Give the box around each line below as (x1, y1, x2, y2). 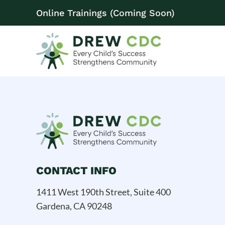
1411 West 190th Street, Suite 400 (36, 186, 171, 197)
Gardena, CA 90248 (36, 200, 112, 211)
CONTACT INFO (36, 164, 117, 177)
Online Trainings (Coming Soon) (36, 7, 175, 18)
